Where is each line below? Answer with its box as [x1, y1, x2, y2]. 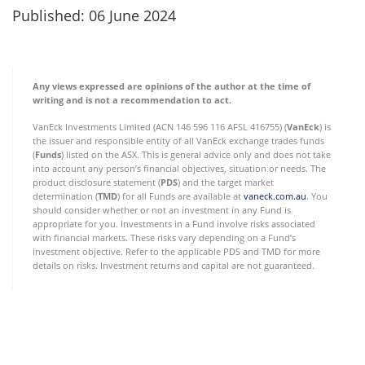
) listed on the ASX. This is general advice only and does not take [61, 148, 331, 161]
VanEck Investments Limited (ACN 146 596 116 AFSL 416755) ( [33, 121, 287, 133]
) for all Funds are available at [117, 190, 244, 202]
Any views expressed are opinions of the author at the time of [33, 80, 310, 92]
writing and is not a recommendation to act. [33, 94, 231, 106]
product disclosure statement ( [33, 176, 161, 188]
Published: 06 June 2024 [12, 5, 176, 25]
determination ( [33, 190, 98, 202]
